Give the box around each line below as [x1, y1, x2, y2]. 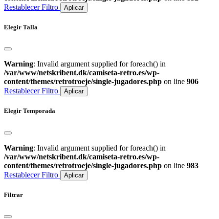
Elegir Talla [4, 23, 38, 31]
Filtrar [4, 191, 23, 198]
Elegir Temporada [4, 107, 55, 115]
